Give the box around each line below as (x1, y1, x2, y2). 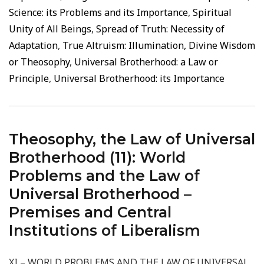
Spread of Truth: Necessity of (96, 22, 225, 35)
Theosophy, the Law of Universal (9, 130, 255, 148)
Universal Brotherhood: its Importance (54, 72, 225, 85)
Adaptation (9, 39, 58, 52)
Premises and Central (9, 203, 171, 221)
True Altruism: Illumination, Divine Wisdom (62, 39, 255, 52)
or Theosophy (9, 55, 70, 68)
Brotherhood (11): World (9, 148, 186, 166)
